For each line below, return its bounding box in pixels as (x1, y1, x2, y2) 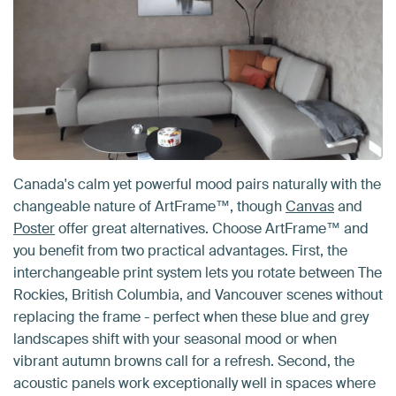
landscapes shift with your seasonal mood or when (13, 329, 337, 348)
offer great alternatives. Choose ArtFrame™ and (55, 218, 369, 238)
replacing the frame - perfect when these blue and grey (13, 307, 369, 326)
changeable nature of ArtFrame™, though (13, 196, 286, 216)
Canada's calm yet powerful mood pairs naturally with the (13, 174, 381, 194)
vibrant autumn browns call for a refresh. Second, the (13, 351, 354, 370)
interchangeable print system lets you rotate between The (13, 263, 382, 282)
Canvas (286, 196, 334, 216)
